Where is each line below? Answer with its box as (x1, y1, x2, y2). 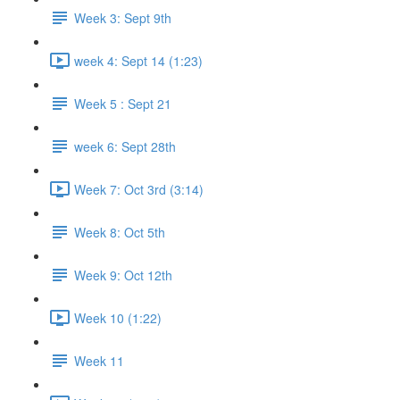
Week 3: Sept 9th (74, 8, 171, 27)
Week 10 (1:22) (74, 308, 162, 327)
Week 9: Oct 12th (74, 265, 172, 284)
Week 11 (74, 351, 124, 370)
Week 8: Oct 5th (74, 222, 165, 241)
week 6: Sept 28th (74, 137, 176, 155)
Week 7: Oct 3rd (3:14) (74, 179, 204, 198)
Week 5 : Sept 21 (74, 94, 171, 112)
